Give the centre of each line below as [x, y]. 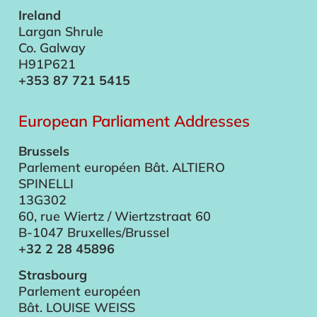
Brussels [44, 151]
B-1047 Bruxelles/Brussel [94, 232]
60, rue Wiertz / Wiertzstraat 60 [115, 216]
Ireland [40, 16]
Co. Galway [52, 48]
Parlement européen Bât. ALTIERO [122, 167]
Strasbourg [53, 275]
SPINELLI [46, 183]
